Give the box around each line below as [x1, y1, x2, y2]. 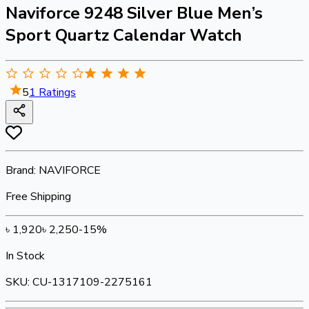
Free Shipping [6, 188, 71, 204]
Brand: [6, 162, 39, 178]
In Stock [6, 248, 45, 263]
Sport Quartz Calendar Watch [6, 23, 242, 46]
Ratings [36, 84, 76, 100]
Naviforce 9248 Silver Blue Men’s [6, 1, 263, 24]
